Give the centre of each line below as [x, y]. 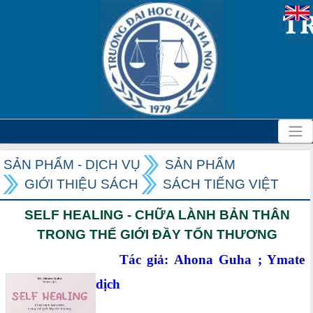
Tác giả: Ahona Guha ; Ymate [200, 260]
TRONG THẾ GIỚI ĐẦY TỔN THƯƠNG [157, 234]
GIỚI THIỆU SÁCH [81, 184]
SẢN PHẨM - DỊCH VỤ [72, 165]
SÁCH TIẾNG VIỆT [221, 184]
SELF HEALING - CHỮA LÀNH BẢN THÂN [157, 215]
